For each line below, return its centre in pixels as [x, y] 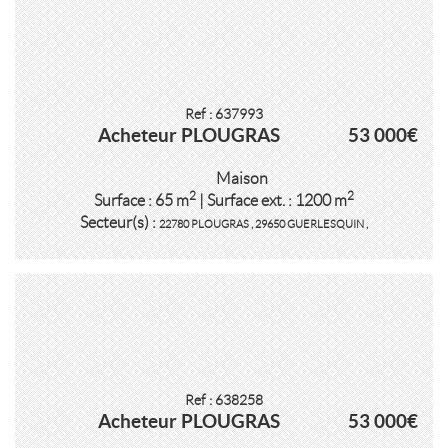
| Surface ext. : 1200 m [271, 200]
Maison [240, 178]
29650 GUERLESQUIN [310, 224]
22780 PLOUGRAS [205, 224]
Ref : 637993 [224, 114]
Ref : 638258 [224, 400]
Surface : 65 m [141, 200]
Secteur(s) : [119, 222]
